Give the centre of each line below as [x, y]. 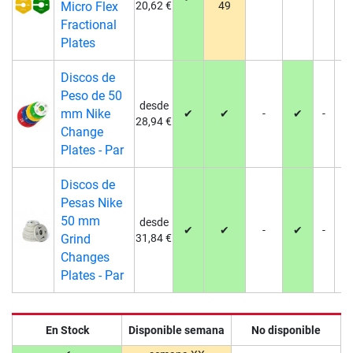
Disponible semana [176, 330]
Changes [85, 257]
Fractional [88, 25]
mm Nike [85, 114]
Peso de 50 [91, 96]
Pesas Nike [91, 203]
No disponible [286, 330]
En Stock [67, 330]
